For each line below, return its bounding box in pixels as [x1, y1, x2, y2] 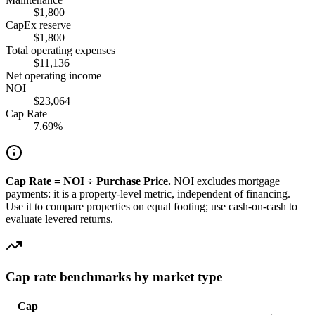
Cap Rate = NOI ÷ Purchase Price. [6, 174, 171, 187]
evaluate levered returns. [6, 212, 113, 225]
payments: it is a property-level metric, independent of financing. [6, 187, 290, 200]
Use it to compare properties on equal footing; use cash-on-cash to [6, 200, 297, 212]
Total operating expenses [6, 44, 115, 56]
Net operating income [6, 69, 101, 82]
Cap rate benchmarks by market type [6, 269, 222, 285]
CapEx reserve [6, 18, 71, 31]
